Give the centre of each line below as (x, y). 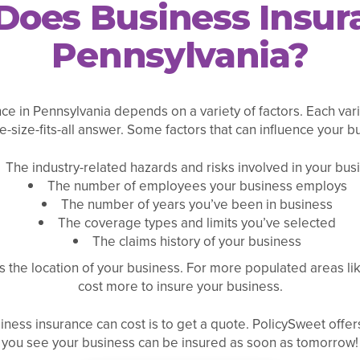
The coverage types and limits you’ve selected (197, 223)
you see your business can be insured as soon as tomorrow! (180, 342)
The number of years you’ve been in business (197, 204)
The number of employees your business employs (197, 186)
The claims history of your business (197, 241)
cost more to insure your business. (180, 286)
